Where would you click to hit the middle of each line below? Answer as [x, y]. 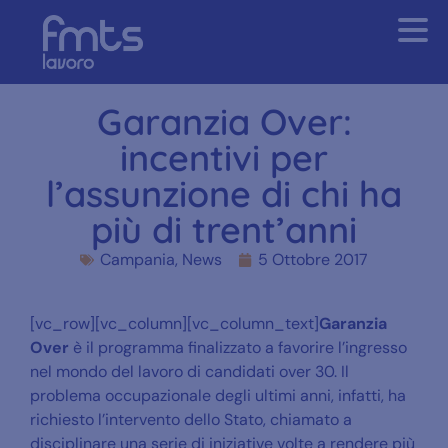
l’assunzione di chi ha [224, 193]
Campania [137, 259]
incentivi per [224, 157]
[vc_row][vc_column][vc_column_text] [174, 323]
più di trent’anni [224, 229]
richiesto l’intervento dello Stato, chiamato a [191, 419]
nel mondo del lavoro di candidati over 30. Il [189, 371]
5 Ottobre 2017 [313, 259]
